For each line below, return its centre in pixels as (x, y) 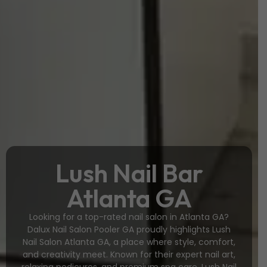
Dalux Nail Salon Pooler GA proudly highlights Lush (129, 229)
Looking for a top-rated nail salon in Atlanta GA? (129, 217)
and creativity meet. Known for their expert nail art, (129, 254)
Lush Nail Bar (129, 173)
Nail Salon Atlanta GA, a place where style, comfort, (129, 242)
